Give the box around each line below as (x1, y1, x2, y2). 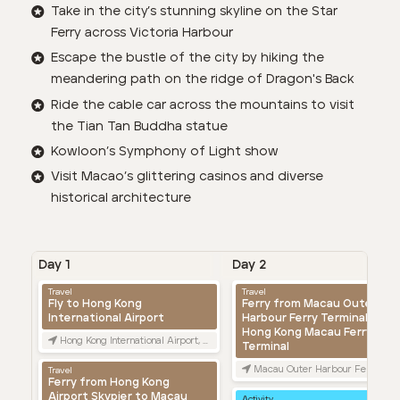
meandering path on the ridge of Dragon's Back (51, 73, 355, 87)
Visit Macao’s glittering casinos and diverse (51, 171, 324, 184)
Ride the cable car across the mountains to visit (51, 98, 355, 112)
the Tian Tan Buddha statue (51, 120, 229, 133)
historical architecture (51, 192, 192, 205)
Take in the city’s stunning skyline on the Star (51, 4, 338, 18)
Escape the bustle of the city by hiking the (51, 52, 325, 65)
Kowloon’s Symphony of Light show (51, 145, 279, 158)
